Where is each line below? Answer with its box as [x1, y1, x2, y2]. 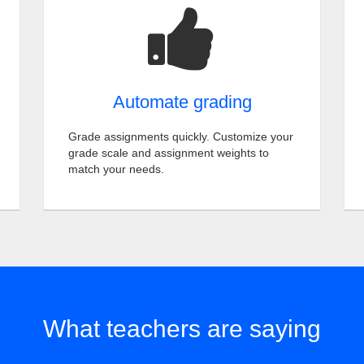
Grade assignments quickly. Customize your [68, 130, 293, 143]
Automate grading [112, 92, 252, 112]
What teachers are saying [43, 315, 321, 342]
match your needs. [68, 162, 164, 175]
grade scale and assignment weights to [68, 146, 269, 159]
